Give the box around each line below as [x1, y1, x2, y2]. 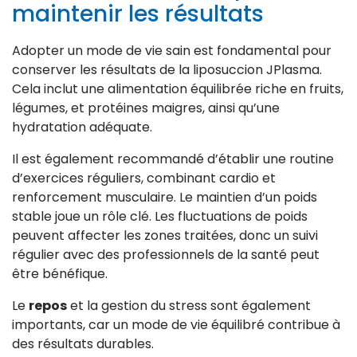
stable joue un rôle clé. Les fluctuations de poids [12, 206, 308, 226]
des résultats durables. [12, 334, 154, 353]
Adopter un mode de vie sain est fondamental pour [12, 41, 331, 60]
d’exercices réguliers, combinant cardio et [12, 168, 276, 187]
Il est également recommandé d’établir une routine [12, 149, 334, 168]
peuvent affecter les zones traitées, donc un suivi [12, 226, 318, 245]
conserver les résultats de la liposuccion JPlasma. [12, 60, 322, 79]
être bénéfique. [12, 264, 108, 283]
